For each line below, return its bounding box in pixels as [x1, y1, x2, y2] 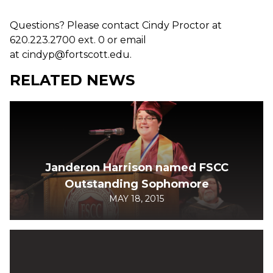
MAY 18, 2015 [109, 193, 164, 204]
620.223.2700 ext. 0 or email [10, 34, 146, 46]
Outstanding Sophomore [64, 177, 209, 191]
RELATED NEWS [10, 71, 135, 89]
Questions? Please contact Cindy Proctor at [10, 19, 222, 31]
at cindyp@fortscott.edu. [10, 48, 132, 60]
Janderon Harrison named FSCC [44, 160, 229, 174]
